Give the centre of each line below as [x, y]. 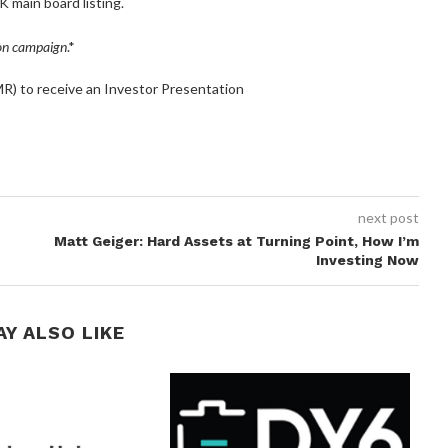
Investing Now [367, 259]
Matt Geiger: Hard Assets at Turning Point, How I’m [236, 240]
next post [388, 217]
